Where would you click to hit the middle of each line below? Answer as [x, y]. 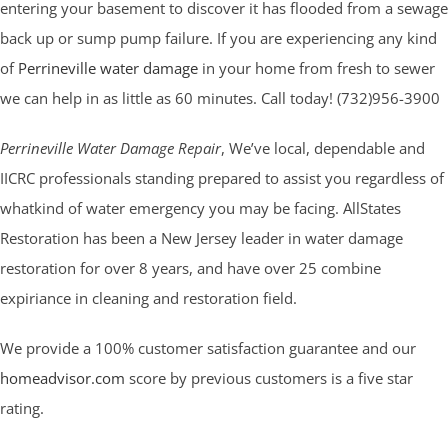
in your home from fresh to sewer [316, 68]
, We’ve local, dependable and [323, 148]
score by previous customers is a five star [269, 378]
